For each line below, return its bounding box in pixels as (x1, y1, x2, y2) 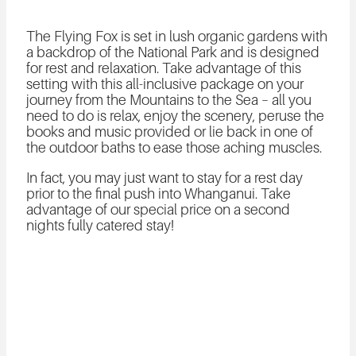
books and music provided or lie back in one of (25, 123, 313, 140)
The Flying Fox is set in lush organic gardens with (25, 28, 327, 44)
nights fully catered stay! (25, 217, 174, 234)
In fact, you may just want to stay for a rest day (25, 169, 303, 186)
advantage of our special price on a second (25, 201, 290, 218)
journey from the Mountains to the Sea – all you (25, 91, 311, 108)
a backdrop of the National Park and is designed (25, 44, 319, 60)
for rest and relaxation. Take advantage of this (25, 60, 301, 76)
